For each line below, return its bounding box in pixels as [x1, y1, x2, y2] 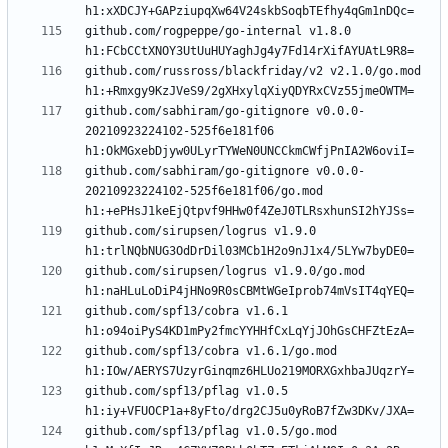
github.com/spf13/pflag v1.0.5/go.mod [85, 424, 337, 439]
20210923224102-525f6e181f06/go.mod [85, 184, 323, 199]
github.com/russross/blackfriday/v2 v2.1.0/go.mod [85, 64, 421, 79]
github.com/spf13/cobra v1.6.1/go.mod [85, 344, 337, 359]
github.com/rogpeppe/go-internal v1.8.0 [85, 24, 351, 39]
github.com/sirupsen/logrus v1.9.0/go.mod [85, 264, 365, 279]
